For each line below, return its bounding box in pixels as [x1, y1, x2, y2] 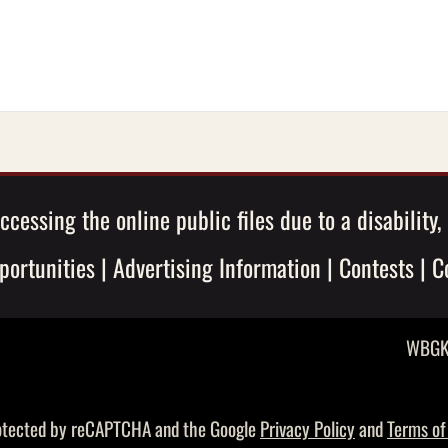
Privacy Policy [260, 414, 355, 444]
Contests [338, 249, 414, 286]
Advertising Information [112, 249, 321, 286]
